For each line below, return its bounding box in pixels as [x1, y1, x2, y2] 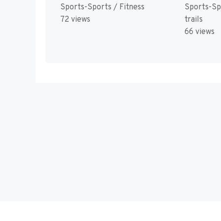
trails [184, 14, 203, 25]
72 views [60, 14, 90, 25]
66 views [184, 27, 215, 37]
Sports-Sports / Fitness [60, 2, 145, 12]
